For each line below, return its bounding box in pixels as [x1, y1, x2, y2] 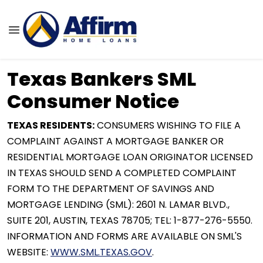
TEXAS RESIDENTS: [7, 119, 95, 132]
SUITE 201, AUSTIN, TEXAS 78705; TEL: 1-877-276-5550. [7, 214, 252, 227]
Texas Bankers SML [7, 66, 196, 92]
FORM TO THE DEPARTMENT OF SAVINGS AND [7, 182, 214, 195]
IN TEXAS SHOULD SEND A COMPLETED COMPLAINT [7, 166, 237, 180]
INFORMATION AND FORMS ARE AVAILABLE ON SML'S [7, 230, 242, 243]
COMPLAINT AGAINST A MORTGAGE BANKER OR [7, 134, 224, 148]
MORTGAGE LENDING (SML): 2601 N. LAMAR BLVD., [7, 198, 230, 211]
